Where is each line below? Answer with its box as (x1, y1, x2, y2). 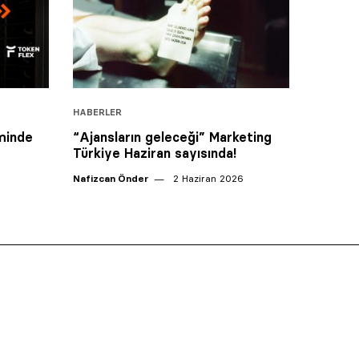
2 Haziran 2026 (170, 171, 244, 184)
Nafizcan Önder (73, 171, 148, 184)
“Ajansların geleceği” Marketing (73, 128, 272, 145)
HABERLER (73, 106, 122, 118)
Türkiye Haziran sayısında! (73, 144, 236, 161)
